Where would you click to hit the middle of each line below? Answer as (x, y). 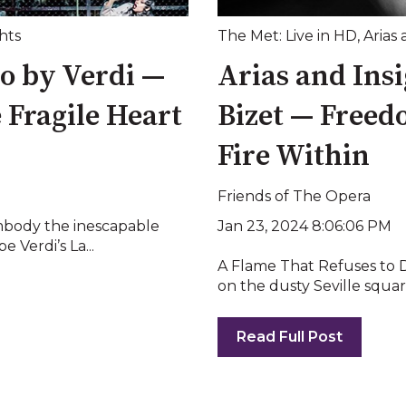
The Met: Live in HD (287, 36)
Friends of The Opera (294, 196)
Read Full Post (290, 336)
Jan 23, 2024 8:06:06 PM (304, 227)
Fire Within (294, 156)
